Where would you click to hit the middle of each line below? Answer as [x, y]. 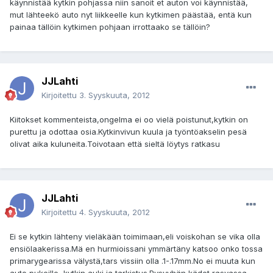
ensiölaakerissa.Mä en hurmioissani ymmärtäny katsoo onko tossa [136, 249]
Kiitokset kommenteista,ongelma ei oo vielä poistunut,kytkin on [129, 120]
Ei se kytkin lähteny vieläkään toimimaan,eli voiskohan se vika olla [135, 237]
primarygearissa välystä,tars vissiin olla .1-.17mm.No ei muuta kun [133, 261]
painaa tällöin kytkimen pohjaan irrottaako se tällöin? [110, 27]
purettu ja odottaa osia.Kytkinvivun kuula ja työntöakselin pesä [128, 132]
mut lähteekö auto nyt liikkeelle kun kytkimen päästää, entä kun [131, 15]
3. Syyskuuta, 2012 [115, 95]
